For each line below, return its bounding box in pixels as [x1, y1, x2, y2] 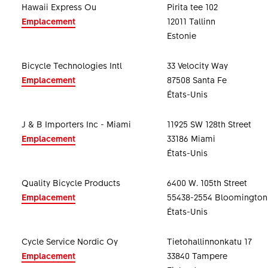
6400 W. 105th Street [166, 176, 247, 188]
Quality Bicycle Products [21, 176, 120, 188]
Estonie [166, 29, 196, 41]
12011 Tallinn [166, 15, 215, 27]
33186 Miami [166, 132, 215, 144]
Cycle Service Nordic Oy [21, 235, 118, 247]
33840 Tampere [166, 249, 227, 261]
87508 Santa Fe [166, 74, 227, 86]
